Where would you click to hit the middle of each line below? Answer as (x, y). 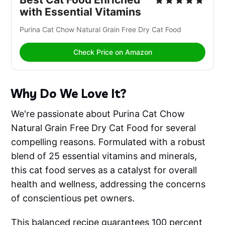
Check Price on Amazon (113, 52)
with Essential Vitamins (81, 12)
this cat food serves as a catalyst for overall (104, 170)
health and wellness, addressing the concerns (108, 184)
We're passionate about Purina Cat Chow (98, 114)
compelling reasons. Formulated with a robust (108, 142)
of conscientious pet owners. (73, 198)
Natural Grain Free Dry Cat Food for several (104, 128)
